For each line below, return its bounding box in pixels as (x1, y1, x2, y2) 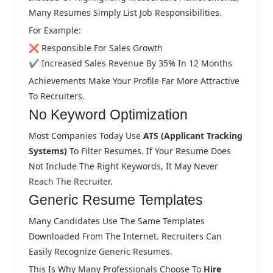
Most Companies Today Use (29, 129, 143, 141)
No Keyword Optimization (29, 106, 188, 122)
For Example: (29, 24, 81, 36)
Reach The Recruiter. (29, 175, 113, 187)
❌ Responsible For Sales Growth (29, 41, 163, 54)
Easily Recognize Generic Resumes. (29, 245, 172, 257)
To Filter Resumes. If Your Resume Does (67, 144, 231, 157)
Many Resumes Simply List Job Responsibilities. (29, 6, 222, 18)
